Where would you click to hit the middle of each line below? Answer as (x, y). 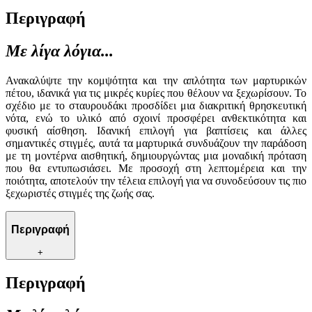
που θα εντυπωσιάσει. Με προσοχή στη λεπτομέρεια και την (156, 168)
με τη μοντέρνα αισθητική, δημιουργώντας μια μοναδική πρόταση (156, 155)
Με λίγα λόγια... (60, 50)
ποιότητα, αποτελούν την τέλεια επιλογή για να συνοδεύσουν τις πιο (156, 180)
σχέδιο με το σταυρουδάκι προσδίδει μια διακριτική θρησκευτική (156, 105)
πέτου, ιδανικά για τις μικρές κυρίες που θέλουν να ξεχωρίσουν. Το (156, 93)
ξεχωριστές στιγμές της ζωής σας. (80, 193)
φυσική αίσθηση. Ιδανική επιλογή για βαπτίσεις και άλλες (156, 130)
